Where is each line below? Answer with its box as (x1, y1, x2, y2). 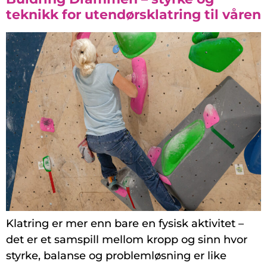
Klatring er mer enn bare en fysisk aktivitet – (6, 217, 244, 231)
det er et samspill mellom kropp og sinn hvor (6, 233, 247, 247)
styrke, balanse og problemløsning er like (6, 249, 226, 263)
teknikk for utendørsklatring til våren (6, 7, 261, 23)
